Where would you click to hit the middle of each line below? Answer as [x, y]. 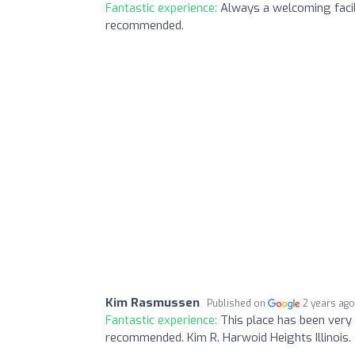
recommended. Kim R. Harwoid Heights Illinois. [228, 337]
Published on [237, 303]
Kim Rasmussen [153, 302]
